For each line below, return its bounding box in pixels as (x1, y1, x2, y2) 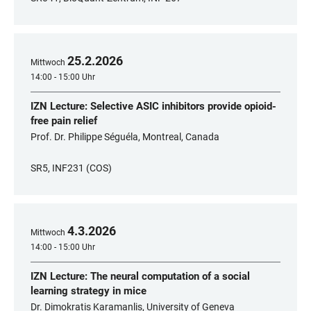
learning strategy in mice (31, 285, 146, 297)
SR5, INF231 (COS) (31, 162, 112, 174)
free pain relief (31, 115, 97, 127)
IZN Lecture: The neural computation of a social (31, 270, 250, 283)
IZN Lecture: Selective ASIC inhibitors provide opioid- (31, 100, 276, 112)
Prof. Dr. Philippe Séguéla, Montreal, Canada (31, 131, 219, 142)
